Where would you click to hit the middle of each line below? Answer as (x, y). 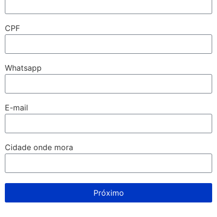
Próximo (108, 193)
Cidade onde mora (39, 147)
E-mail (16, 108)
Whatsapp (23, 68)
